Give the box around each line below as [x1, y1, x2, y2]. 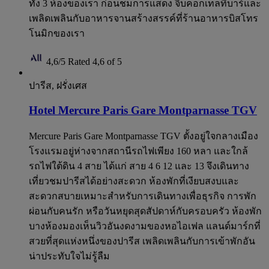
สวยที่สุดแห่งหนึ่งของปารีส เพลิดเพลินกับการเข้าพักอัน [29, 236, 255, 247]
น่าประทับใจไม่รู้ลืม [29, 251, 110, 262]
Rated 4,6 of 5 [68, 56, 122, 67]
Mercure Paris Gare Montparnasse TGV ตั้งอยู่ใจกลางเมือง [29, 131, 258, 142]
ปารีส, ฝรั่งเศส [29, 80, 87, 91]
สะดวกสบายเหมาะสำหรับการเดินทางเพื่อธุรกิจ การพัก [29, 191, 256, 202]
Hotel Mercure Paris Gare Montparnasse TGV [29, 104, 257, 117]
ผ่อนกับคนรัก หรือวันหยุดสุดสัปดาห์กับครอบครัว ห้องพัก [29, 206, 262, 217]
